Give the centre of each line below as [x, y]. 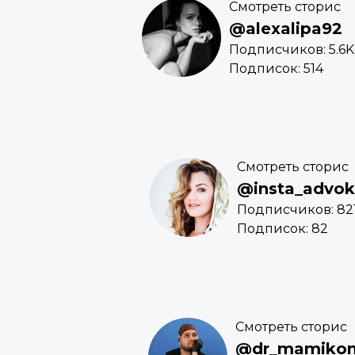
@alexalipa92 [286, 29]
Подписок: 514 [276, 69]
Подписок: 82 [282, 229]
